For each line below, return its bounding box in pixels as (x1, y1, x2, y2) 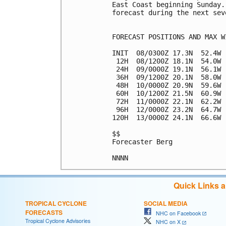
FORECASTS (25, 207, 63, 217)
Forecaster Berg (112, 137, 173, 146)
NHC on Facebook (151, 209, 201, 217)
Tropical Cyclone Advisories (25, 216, 90, 224)
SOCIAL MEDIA (144, 198, 188, 208)
